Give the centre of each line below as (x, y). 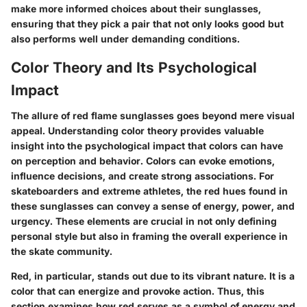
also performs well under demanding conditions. (125, 38)
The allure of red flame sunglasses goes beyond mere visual (153, 116)
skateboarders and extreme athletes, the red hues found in (149, 191)
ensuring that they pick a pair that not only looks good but (147, 23)
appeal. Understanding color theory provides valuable (137, 131)
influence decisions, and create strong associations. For (143, 176)
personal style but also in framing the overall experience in (149, 236)
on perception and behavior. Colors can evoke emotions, (143, 161)
